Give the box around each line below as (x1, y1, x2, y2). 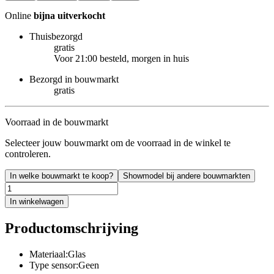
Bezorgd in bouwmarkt (29, 73, 119, 84)
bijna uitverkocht (34, 10, 105, 21)
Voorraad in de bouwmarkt (5, 116, 108, 127)
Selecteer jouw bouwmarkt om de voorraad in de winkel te (5, 137, 231, 148)
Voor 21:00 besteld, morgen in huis (54, 53, 189, 64)
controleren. (5, 148, 51, 159)
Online (5, 10, 34, 21)
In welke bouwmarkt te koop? (10, 171, 113, 180)
